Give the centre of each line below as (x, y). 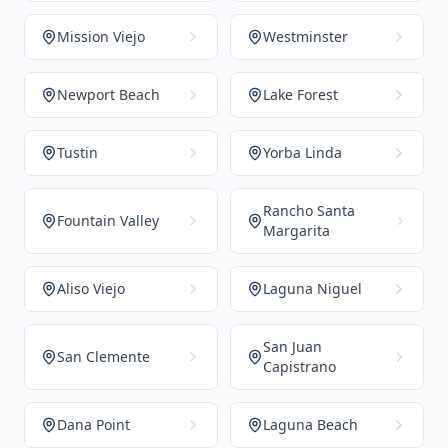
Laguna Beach (310, 424)
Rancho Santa (309, 210)
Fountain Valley (108, 220)
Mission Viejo (101, 36)
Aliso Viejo (91, 288)
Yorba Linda (302, 152)
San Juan (292, 346)
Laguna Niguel (312, 288)
